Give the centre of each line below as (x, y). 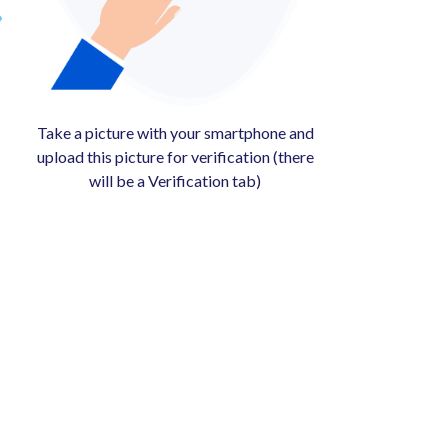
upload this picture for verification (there (175, 156)
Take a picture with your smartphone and (175, 132)
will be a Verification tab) (175, 180)
